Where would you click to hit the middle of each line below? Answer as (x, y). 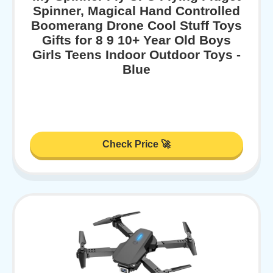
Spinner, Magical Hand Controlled (136, 11)
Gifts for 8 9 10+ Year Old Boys (136, 40)
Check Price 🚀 (136, 144)
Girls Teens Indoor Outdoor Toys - (136, 55)
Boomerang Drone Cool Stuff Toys (136, 26)
